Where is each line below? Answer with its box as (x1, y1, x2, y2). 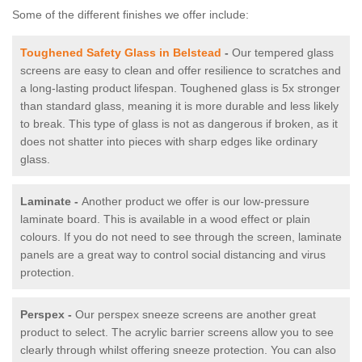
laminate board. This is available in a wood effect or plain (20, 213, 310, 226)
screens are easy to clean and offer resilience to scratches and (20, 64, 341, 78)
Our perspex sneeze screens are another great (75, 308, 316, 322)
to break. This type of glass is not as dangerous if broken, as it (20, 117, 338, 131)
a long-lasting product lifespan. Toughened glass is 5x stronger (20, 82, 340, 95)
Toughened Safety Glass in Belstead (20, 46, 221, 60)
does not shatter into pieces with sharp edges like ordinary (20, 135, 318, 149)
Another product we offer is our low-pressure (82, 195, 309, 208)
